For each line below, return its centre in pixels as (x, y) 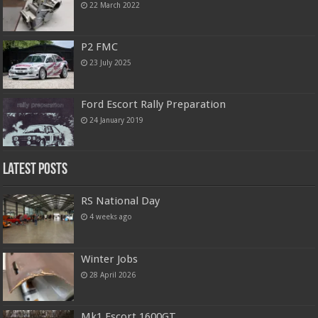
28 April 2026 (113, 274)
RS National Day (121, 201)
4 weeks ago (111, 217)
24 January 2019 (117, 120)
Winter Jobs (110, 259)
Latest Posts (35, 170)
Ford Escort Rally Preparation (154, 105)
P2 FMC (100, 47)
